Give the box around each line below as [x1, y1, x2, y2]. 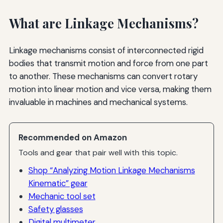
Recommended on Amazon [18, 131, 127, 143]
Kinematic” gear [28, 177, 88, 189]
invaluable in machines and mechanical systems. [8, 96, 188, 108]
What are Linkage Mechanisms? [8, 14, 199, 31]
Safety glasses [28, 203, 83, 215]
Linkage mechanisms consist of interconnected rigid [8, 44, 204, 56]
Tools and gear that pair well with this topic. [18, 147, 178, 158]
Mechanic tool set [28, 190, 96, 202]
